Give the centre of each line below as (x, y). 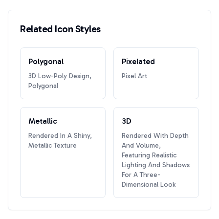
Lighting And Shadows (156, 165)
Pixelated (138, 61)
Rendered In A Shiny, (60, 136)
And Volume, (141, 145)
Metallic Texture (53, 145)
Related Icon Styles (60, 29)
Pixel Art (134, 76)
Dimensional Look (149, 185)
